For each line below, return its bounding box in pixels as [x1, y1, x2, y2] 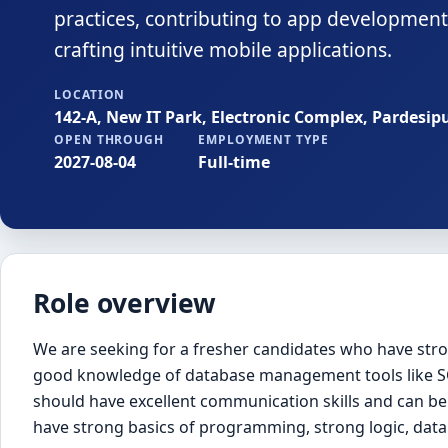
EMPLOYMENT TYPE [197, 130, 330, 148]
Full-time [197, 150, 270, 173]
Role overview [33, 285, 216, 322]
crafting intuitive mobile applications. [53, 35, 392, 63]
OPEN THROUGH [53, 130, 165, 148]
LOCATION [53, 85, 126, 103]
